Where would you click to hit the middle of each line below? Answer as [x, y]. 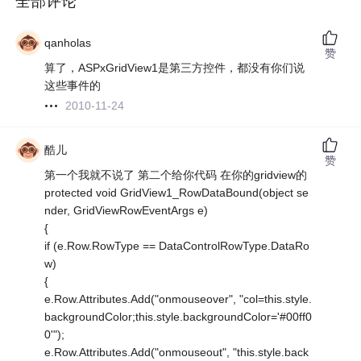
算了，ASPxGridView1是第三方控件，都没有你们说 [175, 68]
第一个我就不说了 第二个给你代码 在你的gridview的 [176, 175]
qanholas [68, 43]
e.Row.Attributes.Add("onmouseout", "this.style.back [177, 353]
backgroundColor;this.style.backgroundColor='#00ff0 [178, 317]
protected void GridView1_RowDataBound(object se [177, 193]
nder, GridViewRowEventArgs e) [127, 211]
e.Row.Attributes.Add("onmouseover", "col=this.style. [178, 299]
